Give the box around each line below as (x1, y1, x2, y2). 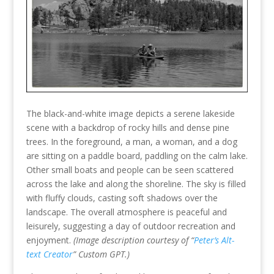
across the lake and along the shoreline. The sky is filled (26, 178, 246, 190)
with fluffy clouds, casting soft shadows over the (26, 192, 218, 204)
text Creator (26, 248, 73, 261)
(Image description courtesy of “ (73, 234, 194, 246)
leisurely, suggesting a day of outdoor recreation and (26, 220, 235, 232)
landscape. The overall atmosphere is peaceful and (26, 206, 227, 218)
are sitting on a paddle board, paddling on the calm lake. (26, 150, 248, 162)
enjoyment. (26, 234, 73, 246)
